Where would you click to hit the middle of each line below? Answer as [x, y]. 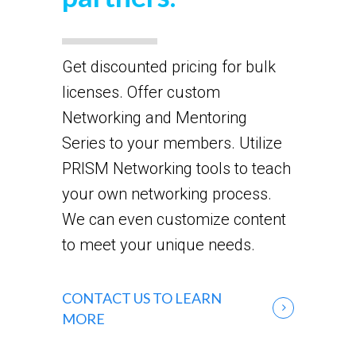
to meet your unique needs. [158, 245]
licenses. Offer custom [141, 93]
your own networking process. [166, 194]
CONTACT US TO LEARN [141, 298]
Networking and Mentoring [154, 118]
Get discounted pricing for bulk [168, 67]
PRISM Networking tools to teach [176, 169]
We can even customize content [174, 220]
